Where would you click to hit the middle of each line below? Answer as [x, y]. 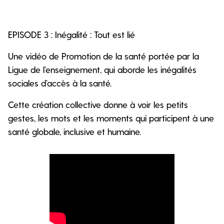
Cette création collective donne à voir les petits [98, 104]
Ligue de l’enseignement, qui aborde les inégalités [102, 69]
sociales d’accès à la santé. [60, 82]
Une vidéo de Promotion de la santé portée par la [103, 55]
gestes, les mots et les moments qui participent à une [111, 117]
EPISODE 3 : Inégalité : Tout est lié [71, 34]
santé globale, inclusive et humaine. [74, 131]
